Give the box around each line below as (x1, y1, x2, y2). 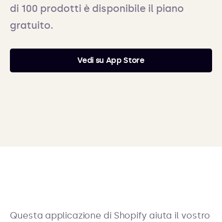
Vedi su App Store (77, 55, 145, 65)
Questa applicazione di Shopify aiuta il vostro (10, 210, 211, 221)
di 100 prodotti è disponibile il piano (10, 2, 184, 14)
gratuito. (10, 19, 53, 31)
